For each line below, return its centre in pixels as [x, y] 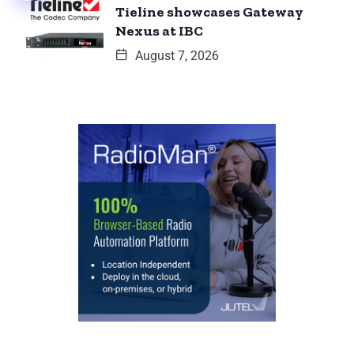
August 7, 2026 [175, 56]
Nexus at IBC [159, 31]
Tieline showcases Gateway [209, 12]
